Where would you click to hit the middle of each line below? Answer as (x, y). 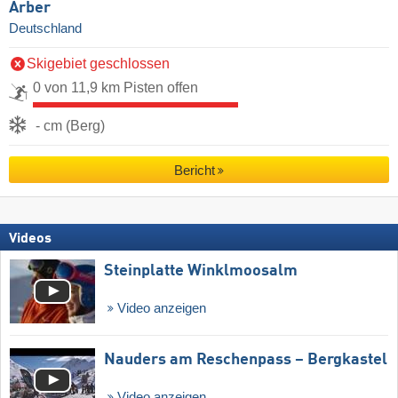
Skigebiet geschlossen (98, 64)
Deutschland (45, 29)
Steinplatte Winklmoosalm (201, 271)
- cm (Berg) (70, 126)
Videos (30, 239)
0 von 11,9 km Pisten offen (115, 88)
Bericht (194, 171)
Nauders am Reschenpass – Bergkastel (246, 359)
